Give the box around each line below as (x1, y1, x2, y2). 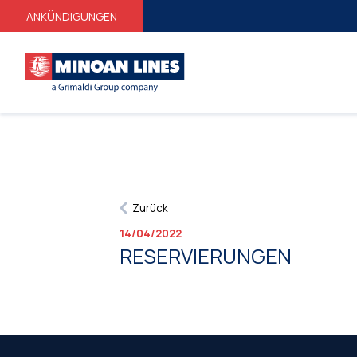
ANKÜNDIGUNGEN (26, 9, 117, 24)
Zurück (132, 201, 168, 215)
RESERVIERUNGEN (120, 242, 292, 270)
